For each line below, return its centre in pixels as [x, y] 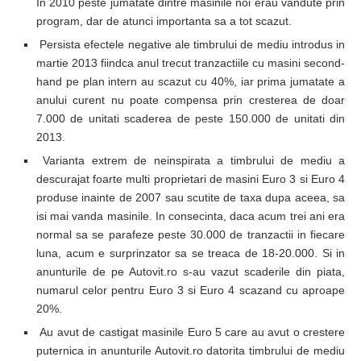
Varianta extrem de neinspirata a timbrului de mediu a [191, 160]
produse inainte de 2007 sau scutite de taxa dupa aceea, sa [191, 197]
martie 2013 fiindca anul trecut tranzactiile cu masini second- [191, 62]
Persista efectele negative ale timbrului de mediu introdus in [191, 44]
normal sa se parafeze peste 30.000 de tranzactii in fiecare [191, 234]
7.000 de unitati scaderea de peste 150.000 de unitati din [191, 118]
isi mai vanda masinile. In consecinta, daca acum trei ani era [191, 216]
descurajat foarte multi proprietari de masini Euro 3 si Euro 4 [191, 178]
